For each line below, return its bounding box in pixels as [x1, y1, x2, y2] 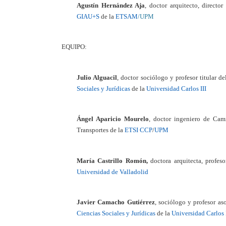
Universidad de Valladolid [77, 167, 148, 176]
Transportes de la [77, 126, 125, 134]
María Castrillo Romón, [77, 156, 148, 164]
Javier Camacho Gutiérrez [77, 198, 155, 206]
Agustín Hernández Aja [77, 2, 145, 10]
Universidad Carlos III [146, 84, 206, 92]
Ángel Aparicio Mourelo [77, 115, 149, 123]
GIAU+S [77, 13, 99, 21]
